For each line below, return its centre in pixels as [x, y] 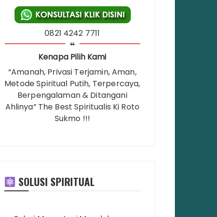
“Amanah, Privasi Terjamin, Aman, [72, 72]
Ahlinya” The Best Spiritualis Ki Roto [72, 107]
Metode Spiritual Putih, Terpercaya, [72, 84]
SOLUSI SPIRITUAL [55, 182]
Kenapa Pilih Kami [72, 57]
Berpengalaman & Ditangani [72, 95]
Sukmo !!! [72, 119]
